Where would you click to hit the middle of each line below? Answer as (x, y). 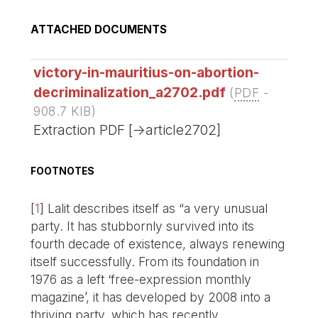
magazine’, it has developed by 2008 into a (151, 297)
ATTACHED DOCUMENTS (99, 30)
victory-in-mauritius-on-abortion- (147, 73)
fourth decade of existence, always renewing (158, 243)
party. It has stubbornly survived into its (143, 226)
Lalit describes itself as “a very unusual (158, 208)
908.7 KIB (62, 111)
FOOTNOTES (63, 171)
